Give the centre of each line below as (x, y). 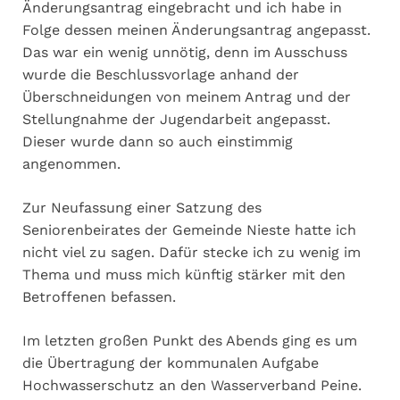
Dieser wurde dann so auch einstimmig (158, 141)
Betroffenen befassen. (99, 296)
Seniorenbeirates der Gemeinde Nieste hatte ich (189, 229)
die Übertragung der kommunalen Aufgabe (171, 362)
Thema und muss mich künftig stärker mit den (184, 274)
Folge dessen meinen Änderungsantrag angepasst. (196, 29)
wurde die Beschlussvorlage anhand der (161, 74)
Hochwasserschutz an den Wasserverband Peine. (192, 385)
